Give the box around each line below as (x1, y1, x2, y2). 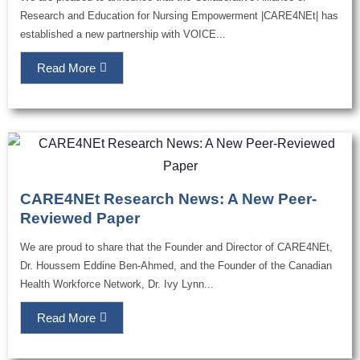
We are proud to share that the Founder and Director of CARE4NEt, (20, 241, 333, 254)
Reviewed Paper (20, 210, 140, 227)
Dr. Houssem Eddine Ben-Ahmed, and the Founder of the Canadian (20, 260, 332, 272)
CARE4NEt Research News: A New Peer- (20, 190, 317, 208)
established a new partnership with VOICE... (20, 28, 226, 41)
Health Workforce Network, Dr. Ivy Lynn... (20, 278, 214, 291)
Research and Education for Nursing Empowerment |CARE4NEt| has (20, 10, 338, 22)
